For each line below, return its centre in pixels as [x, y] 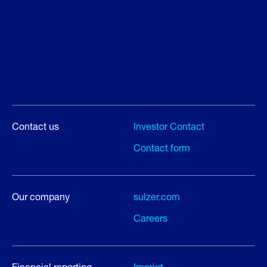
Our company [41, 196]
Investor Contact [169, 126]
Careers [150, 218]
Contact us [35, 126]
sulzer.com [157, 196]
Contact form [162, 148]
